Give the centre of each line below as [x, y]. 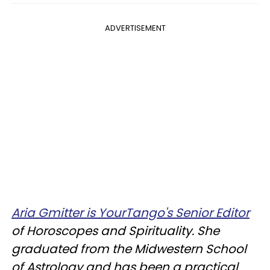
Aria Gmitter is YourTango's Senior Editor [130, 213]
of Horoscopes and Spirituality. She [115, 231]
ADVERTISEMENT [135, 28]
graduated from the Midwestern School [129, 249]
